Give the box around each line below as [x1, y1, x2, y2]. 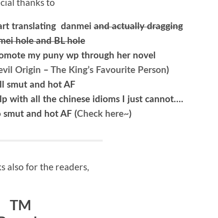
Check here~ [76, 109, 129, 119]
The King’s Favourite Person [51, 65, 166, 75]
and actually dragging [93, 21, 183, 31]
